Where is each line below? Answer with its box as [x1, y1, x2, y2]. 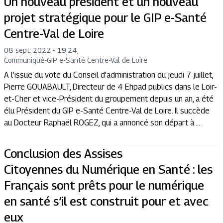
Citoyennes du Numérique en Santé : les [4, 162, 213, 177]
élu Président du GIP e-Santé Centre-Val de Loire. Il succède [4, 106, 210, 116]
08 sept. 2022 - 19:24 [4, 46, 77, 55]
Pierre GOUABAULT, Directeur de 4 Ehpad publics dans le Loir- [4, 82, 217, 92]
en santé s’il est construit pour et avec [4, 194, 209, 209]
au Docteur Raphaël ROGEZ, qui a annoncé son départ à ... [4, 118, 200, 128]
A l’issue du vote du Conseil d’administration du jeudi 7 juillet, [4, 70, 213, 80]
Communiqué [4, 56, 44, 65]
